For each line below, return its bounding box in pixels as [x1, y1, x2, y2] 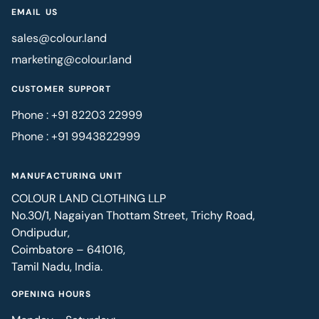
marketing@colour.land [11, 51, 132, 67]
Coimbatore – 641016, [11, 241, 125, 257]
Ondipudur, [11, 224, 70, 240]
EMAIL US [11, 6, 58, 18]
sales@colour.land [11, 30, 107, 46]
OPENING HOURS [11, 288, 92, 300]
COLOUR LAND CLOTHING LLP [11, 190, 166, 206]
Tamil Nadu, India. [11, 258, 103, 274]
